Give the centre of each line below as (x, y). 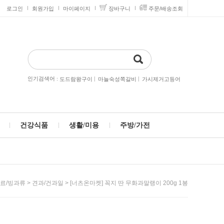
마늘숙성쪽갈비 (117, 79)
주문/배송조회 (166, 8)
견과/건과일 (48, 183)
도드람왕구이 (76, 79)
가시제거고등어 (161, 79)
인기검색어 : (43, 78)
